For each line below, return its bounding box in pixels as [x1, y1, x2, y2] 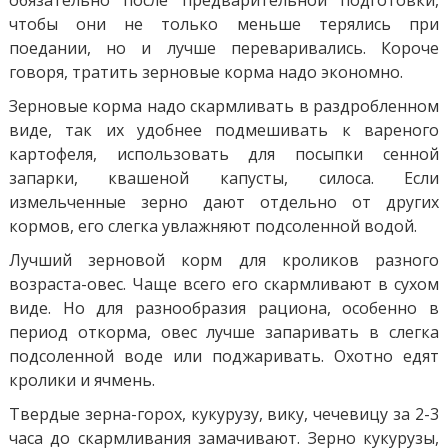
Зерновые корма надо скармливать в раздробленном [8, 94, 440, 117]
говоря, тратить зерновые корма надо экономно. [8, 60, 403, 83]
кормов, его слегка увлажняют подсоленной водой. [8, 214, 417, 237]
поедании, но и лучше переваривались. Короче [8, 36, 440, 59]
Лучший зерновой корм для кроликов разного [8, 248, 440, 271]
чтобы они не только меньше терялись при [8, 12, 440, 35]
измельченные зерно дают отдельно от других [8, 190, 440, 213]
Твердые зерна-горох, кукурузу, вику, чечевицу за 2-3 [8, 402, 440, 425]
